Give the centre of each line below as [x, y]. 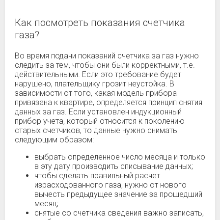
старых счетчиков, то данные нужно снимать [96, 130]
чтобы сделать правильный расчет [97, 176]
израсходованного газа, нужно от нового [110, 185]
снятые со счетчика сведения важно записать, [119, 213]
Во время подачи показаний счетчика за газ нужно [107, 56]
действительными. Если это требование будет [98, 74]
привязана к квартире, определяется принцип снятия [109, 102]
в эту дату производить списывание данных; [114, 166]
